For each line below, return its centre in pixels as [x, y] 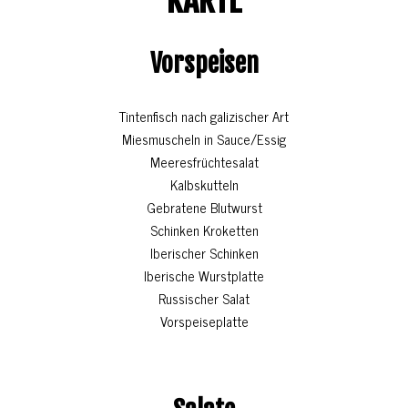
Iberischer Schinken [204, 253]
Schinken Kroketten [204, 230]
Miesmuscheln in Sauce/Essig [204, 139]
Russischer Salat [204, 299]
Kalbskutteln [204, 185]
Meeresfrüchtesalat [204, 162]
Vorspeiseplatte [204, 321]
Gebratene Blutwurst [204, 208]
